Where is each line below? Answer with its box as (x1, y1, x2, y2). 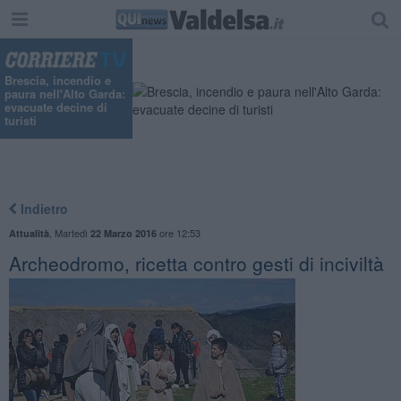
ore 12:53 (156, 225, 200, 240)
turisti (4, 112, 37, 130)
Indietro (16, 199, 68, 218)
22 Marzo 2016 (90, 226, 157, 240)
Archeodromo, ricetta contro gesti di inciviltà (8, 249, 384, 277)
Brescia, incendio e (4, 72, 111, 90)
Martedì (54, 225, 90, 240)
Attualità (8, 226, 49, 240)
